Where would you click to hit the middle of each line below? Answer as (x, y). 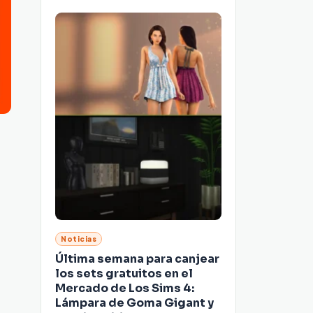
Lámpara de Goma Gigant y (134, 303)
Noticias (79, 239)
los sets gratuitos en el (124, 274)
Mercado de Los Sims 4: (125, 289)
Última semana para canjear (137, 259)
